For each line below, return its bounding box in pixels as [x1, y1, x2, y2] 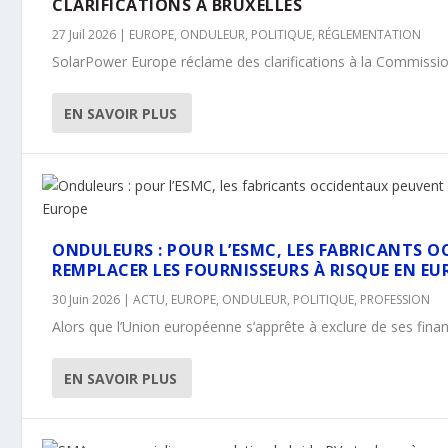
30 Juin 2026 [52, 291, 121, 308]
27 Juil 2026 [52, 26, 117, 43]
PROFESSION [360, 291, 431, 308]
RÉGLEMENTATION [318, 26, 422, 43]
